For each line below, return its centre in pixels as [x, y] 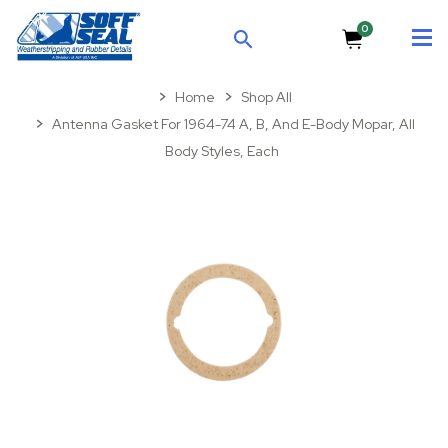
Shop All [266, 97]
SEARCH [276, 50]
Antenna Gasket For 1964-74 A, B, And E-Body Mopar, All [233, 124]
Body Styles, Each [222, 151]
